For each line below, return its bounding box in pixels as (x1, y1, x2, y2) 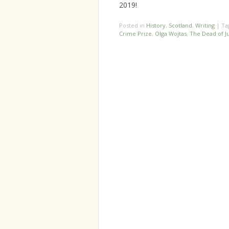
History (146, 21, 166, 30)
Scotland (169, 21, 192, 30)
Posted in (119, 21, 146, 30)
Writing (195, 21, 215, 30)
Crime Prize (119, 30, 152, 38)
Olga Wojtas (155, 30, 187, 38)
